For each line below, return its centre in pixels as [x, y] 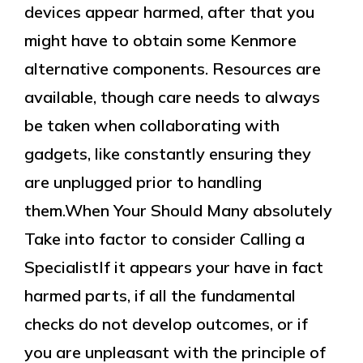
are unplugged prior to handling [143, 182]
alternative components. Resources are [173, 68]
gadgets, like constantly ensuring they [168, 154]
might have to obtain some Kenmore [160, 40]
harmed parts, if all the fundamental [160, 295]
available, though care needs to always [172, 97]
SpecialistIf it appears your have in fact [174, 267]
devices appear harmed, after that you [169, 12]
